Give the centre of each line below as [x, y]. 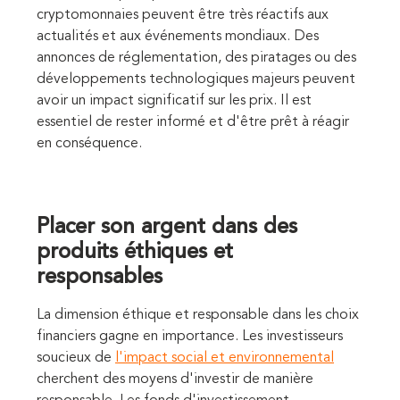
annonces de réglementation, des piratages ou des [196, 58]
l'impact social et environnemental [225, 358]
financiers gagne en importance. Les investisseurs [190, 337]
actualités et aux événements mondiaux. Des [178, 37]
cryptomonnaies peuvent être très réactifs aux [183, 16]
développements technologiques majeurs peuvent [196, 80]
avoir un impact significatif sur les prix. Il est [174, 101]
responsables [100, 278]
